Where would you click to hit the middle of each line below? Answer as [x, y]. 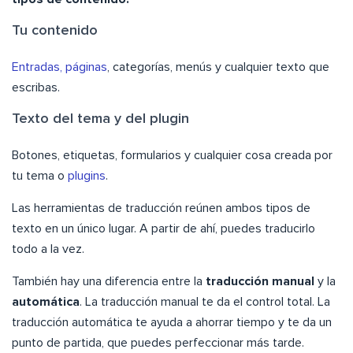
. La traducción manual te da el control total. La [205, 302]
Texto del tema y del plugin [100, 119]
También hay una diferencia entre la [109, 282]
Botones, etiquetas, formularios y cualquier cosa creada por [172, 156]
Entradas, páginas [59, 67]
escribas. [36, 88]
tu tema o [40, 176]
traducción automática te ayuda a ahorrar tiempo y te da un [172, 323]
